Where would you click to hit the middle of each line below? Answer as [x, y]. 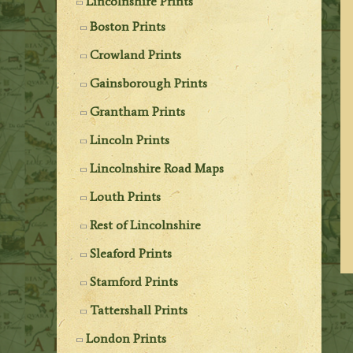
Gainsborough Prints [149, 83]
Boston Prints [128, 26]
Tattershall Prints [139, 310]
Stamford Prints [134, 281]
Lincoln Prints [130, 139]
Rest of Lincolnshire [146, 225]
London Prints [126, 338]
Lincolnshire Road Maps [157, 168]
